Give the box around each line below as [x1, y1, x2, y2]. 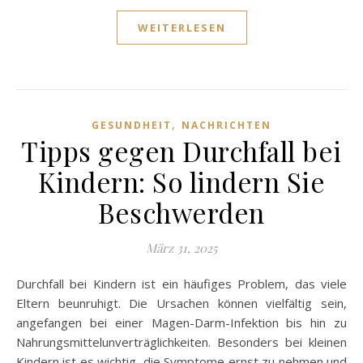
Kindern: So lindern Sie [37, 164, 326, 200]
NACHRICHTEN [181, 118, 271, 133]
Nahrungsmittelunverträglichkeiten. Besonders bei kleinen [16, 334, 347, 351]
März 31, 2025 [146, 240, 217, 257]
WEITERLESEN [137, 20, 226, 36]
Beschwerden [98, 194, 265, 231]
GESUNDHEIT [92, 118, 172, 133]
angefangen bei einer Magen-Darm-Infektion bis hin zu [16, 314, 347, 331]
